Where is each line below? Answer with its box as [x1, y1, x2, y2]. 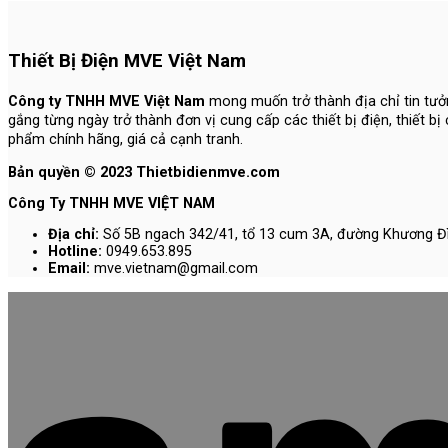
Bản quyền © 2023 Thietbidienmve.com [8, 163, 280, 181]
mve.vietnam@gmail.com [94, 260, 258, 278]
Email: [48, 260, 94, 278]
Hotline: [48, 243, 102, 261]
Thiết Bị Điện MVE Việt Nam [8, 49, 246, 72]
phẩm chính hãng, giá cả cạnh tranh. [8, 130, 243, 148]
